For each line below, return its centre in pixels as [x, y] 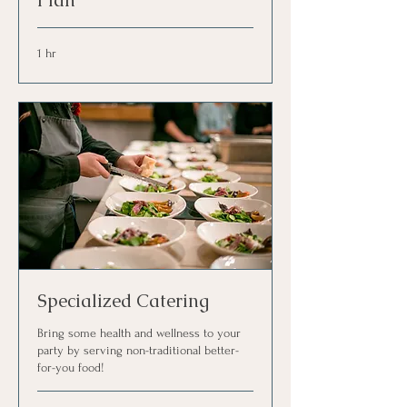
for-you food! [71, 367]
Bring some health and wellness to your [139, 333]
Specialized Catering [123, 300]
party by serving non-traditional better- [138, 350]
